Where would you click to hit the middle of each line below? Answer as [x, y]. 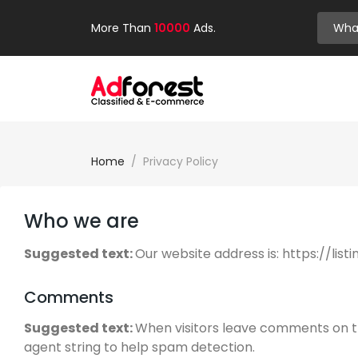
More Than [123, 28]
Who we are [82, 221]
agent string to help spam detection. [139, 347]
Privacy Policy [181, 161]
